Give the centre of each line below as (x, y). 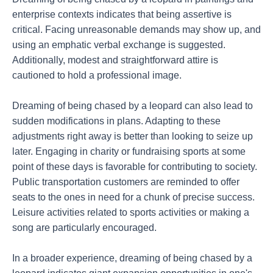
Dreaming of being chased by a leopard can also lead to (133, 105)
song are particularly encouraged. (84, 227)
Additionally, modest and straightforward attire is (115, 60)
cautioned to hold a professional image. (97, 76)
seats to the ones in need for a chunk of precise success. (133, 197)
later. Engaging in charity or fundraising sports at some (129, 151)
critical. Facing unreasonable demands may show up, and (136, 30)
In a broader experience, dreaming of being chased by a (132, 258)
